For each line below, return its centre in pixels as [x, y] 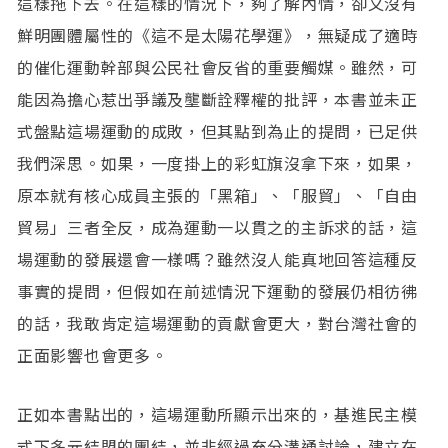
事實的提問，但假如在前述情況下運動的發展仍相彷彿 [217, 290]
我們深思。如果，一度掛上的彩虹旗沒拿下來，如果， [217, 162]
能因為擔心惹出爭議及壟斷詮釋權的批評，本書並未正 [217, 98]
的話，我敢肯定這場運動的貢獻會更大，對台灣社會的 [217, 322]
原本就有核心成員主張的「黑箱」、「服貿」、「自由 [217, 194]
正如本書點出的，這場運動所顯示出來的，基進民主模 [217, 413]
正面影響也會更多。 [92, 354]
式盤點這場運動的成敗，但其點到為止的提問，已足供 [217, 130]
